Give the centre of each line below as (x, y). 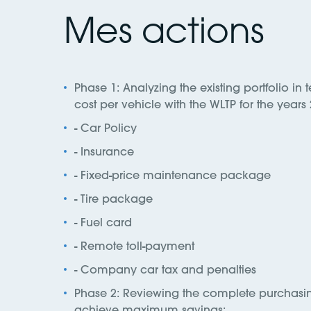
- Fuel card (103, 222)
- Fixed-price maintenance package (173, 175)
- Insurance (105, 151)
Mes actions (164, 30)
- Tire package (114, 198)
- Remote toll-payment (135, 245)
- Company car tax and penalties (165, 269)
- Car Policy (106, 127)
